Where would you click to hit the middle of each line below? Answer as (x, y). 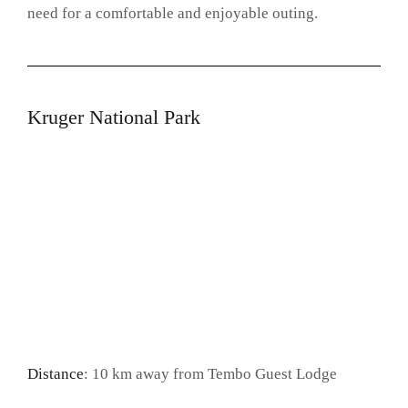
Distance (56, 374)
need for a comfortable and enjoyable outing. (173, 14)
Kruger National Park (114, 117)
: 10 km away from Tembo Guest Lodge (210, 374)
